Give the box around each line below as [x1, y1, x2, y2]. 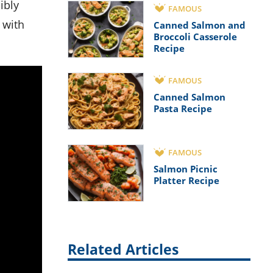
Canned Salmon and [154, 18, 246, 31]
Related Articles [68, 240, 179, 260]
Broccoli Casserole [154, 30, 237, 43]
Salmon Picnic [154, 163, 218, 175]
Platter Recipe [154, 174, 219, 187]
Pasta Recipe [154, 102, 212, 115]
